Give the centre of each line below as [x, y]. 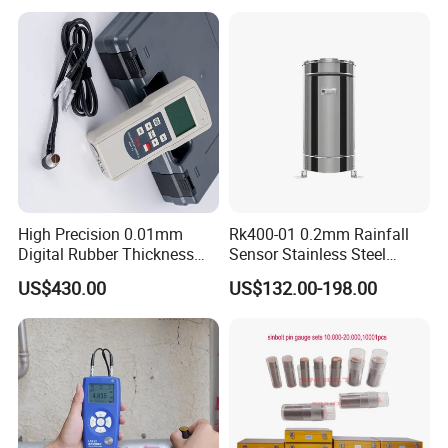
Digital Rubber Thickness [106, 254]
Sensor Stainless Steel [307, 254]
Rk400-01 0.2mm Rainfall [318, 234]
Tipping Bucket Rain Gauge [324, 274]
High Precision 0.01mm [101, 234]
